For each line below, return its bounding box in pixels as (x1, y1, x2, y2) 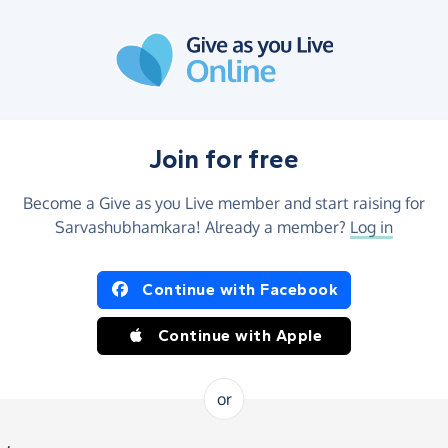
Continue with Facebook (142, 280, 338, 299)
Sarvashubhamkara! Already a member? (55, 217, 350, 237)
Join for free (149, 144, 299, 175)
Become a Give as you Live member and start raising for (23, 193, 425, 213)
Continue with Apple (157, 326, 323, 345)
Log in (350, 217, 393, 237)
